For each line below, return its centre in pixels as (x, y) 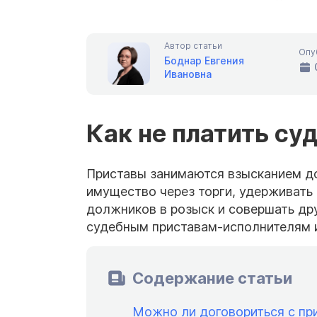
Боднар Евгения (204, 60)
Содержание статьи (212, 278)
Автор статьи (193, 45)
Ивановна (188, 74)
